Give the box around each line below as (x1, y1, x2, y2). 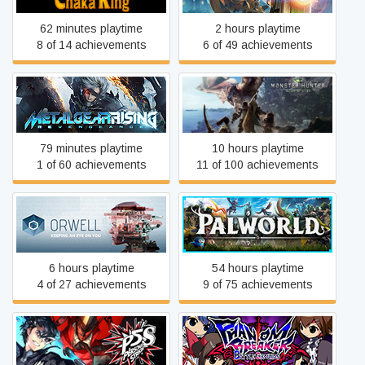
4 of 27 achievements (36, 278, 147, 291)
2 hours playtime (214, 22, 301, 35)
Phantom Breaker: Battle (195, 329, 320, 342)
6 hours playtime (48, 262, 134, 275)
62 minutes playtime (40, 22, 143, 35)
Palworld (235, 218, 279, 231)
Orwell (75, 218, 108, 231)
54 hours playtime (211, 262, 304, 275)
